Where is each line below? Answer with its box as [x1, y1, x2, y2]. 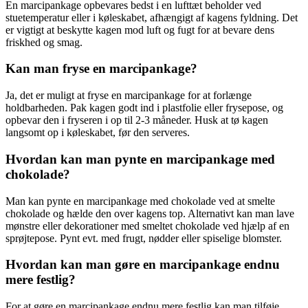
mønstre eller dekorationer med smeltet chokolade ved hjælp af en [5, 219, 289, 232]
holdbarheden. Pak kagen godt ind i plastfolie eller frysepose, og [5, 102, 283, 114]
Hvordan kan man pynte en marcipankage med [5, 151, 275, 166]
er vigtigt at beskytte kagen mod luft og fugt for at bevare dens [5, 23, 274, 36]
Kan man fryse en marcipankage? [5, 61, 197, 76]
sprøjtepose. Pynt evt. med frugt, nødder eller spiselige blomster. [5, 232, 282, 244]
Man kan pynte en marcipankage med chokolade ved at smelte [5, 195, 275, 207]
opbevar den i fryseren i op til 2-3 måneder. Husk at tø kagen [5, 114, 268, 126]
